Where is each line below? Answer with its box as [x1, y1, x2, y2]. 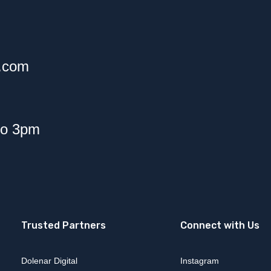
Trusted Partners [21, 220, 106, 231]
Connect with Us [180, 220, 260, 231]
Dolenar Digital [21, 256, 77, 266]
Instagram [180, 256, 219, 266]
